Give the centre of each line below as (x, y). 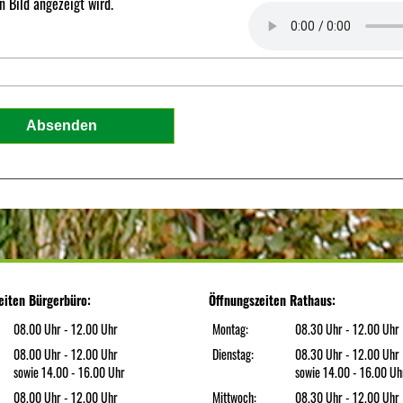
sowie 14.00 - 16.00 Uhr (70, 372)
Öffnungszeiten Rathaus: (272, 300)
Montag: (231, 329)
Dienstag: (233, 354)
